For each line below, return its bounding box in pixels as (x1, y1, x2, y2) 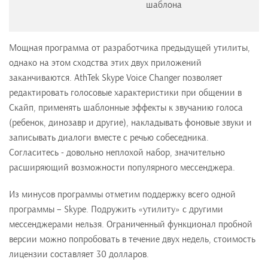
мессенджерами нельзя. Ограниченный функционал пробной (9, 218, 252, 230)
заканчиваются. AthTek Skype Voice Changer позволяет (9, 72, 223, 84)
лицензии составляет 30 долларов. (9, 248, 149, 260)
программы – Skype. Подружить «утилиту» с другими (9, 203, 223, 215)
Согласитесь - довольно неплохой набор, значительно (9, 147, 225, 159)
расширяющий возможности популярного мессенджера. (9, 162, 235, 173)
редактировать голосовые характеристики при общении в (9, 87, 242, 99)
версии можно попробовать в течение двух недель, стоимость (9, 233, 255, 245)
